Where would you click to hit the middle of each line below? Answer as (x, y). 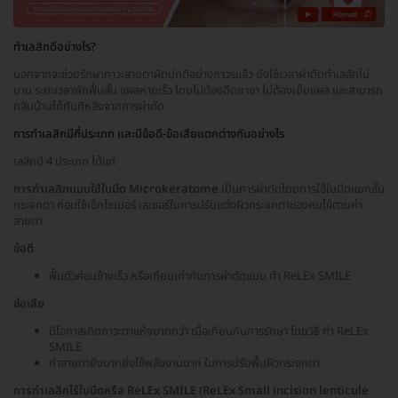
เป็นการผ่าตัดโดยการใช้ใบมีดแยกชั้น (302, 189)
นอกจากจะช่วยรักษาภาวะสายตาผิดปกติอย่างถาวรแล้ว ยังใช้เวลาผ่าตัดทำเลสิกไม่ (191, 74)
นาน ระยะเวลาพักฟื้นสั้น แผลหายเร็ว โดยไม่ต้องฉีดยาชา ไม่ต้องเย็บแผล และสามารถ (198, 90)
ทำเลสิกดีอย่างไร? (55, 47)
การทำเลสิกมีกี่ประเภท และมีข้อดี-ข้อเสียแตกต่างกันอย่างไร (149, 134)
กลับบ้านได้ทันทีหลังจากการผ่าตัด (89, 106)
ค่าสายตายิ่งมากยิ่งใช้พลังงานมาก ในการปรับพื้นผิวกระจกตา (184, 363)
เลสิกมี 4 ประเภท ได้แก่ (64, 161)
